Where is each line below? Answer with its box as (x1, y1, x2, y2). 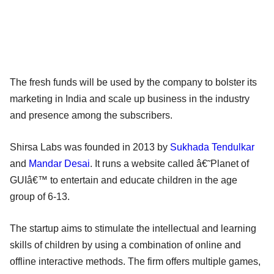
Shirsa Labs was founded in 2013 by (10, 141, 170, 152)
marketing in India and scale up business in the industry (10, 93, 250, 104)
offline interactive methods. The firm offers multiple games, (10, 256, 261, 267)
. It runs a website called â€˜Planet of (90, 158, 249, 169)
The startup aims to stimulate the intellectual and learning (10, 223, 256, 234)
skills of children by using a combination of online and (10, 239, 241, 250)
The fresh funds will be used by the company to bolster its (10, 76, 257, 87)
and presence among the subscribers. (10, 109, 172, 120)
